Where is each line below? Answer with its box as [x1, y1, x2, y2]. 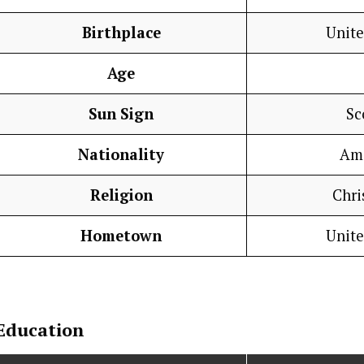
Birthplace [81, 23, 161, 43]
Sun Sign [89, 104, 154, 124]
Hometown [80, 226, 162, 246]
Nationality [78, 145, 164, 165]
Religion [89, 185, 153, 206]
